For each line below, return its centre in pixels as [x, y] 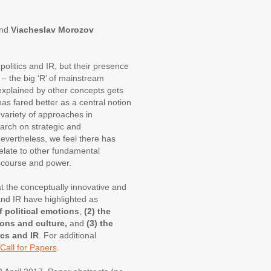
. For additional [67, 236]
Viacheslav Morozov [52, 30]
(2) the [97, 211]
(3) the [100, 224]
